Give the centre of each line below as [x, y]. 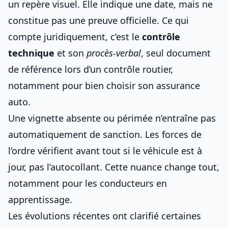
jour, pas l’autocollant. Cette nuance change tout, [114, 167]
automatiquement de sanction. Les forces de [105, 134]
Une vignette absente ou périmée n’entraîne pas [112, 118]
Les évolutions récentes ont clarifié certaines [105, 216]
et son [70, 53]
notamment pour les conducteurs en [88, 183]
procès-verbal [114, 53]
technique [31, 53]
